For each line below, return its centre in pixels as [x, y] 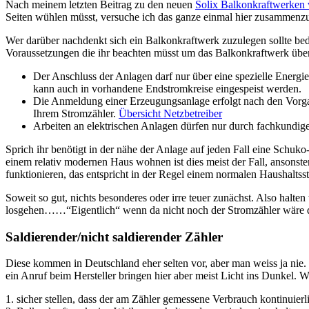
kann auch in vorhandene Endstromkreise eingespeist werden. [167, 88]
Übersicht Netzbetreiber [170, 113]
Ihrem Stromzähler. [76, 113]
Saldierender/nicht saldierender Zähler [114, 237]
